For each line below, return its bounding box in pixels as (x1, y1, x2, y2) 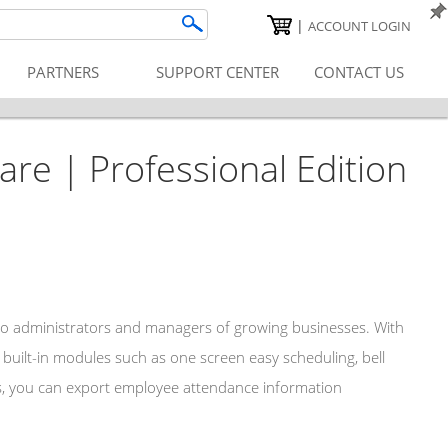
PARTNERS (26, 62, 99, 82)
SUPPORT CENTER (155, 62, 279, 82)
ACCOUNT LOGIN (308, 17, 411, 35)
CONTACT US (314, 62, 404, 82)
